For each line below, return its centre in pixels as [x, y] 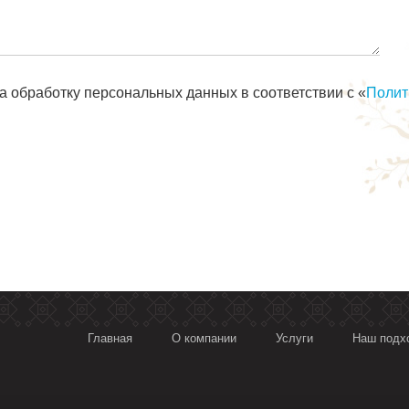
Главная [110, 338]
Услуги [294, 338]
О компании [204, 338]
